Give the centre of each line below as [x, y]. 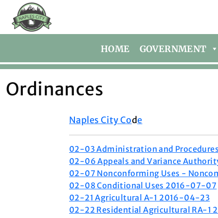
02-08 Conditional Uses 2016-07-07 [143, 185]
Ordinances [54, 89]
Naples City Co [100, 120]
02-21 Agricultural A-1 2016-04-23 [140, 198]
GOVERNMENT [173, 49]
